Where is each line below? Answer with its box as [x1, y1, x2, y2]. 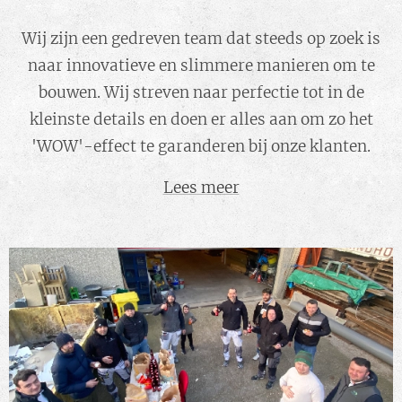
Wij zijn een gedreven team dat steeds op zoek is [22, 28, 380, 48]
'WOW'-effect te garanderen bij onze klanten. [31, 135, 371, 156]
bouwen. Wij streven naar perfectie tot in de [38, 82, 364, 102]
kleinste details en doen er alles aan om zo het [29, 109, 373, 129]
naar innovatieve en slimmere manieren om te [27, 55, 375, 75]
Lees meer [162, 177, 240, 197]
